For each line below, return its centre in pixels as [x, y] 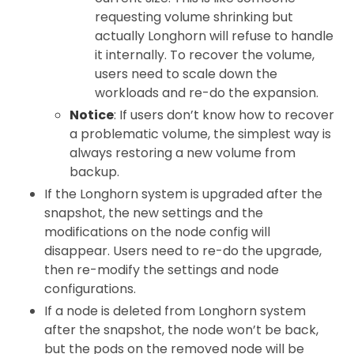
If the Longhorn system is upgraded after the [183, 194]
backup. [94, 171]
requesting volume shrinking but [194, 17]
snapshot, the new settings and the [154, 213]
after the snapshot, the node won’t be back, [181, 330]
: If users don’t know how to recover [224, 115]
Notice [92, 115]
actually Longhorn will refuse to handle [214, 36]
